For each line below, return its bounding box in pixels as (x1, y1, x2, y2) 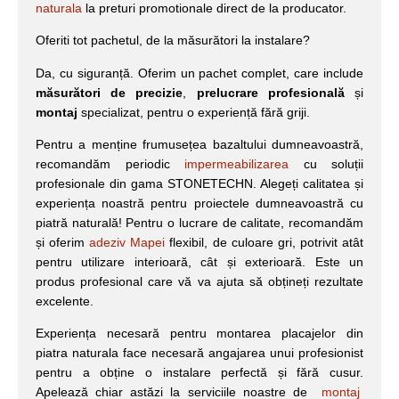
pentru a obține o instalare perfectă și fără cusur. (36, 365, 363, 380)
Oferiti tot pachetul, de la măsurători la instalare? (36, 33, 310, 48)
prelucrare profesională (196, 85, 345, 100)
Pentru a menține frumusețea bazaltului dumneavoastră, (36, 136, 363, 151)
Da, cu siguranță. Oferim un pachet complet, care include (36, 65, 363, 80)
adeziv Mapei (89, 234, 166, 249)
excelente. (36, 293, 94, 308)
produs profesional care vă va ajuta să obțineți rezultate (36, 273, 363, 289)
